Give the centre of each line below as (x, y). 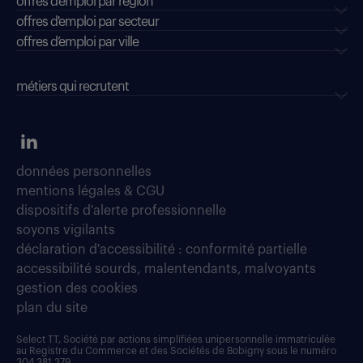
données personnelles (84, 172)
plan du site (52, 308)
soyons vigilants (66, 231)
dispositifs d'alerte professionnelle (121, 211)
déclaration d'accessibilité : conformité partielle (162, 250)
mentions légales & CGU (90, 192)
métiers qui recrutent (73, 87)
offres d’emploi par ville (77, 43)
